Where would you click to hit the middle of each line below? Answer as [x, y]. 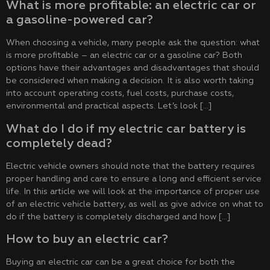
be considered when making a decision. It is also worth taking [130, 81]
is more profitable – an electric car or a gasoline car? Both [124, 56]
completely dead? [59, 143]
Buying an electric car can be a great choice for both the [121, 262]
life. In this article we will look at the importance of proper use [133, 191]
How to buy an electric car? [87, 240]
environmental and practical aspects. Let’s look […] [109, 106]
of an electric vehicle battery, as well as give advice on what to [135, 204]
